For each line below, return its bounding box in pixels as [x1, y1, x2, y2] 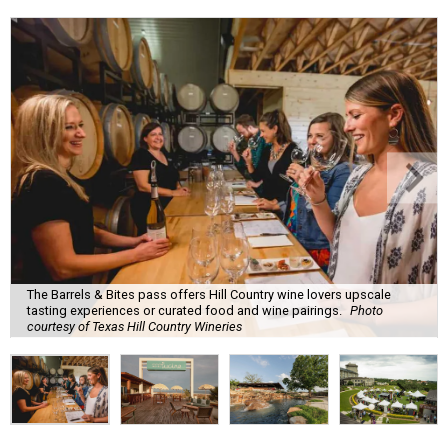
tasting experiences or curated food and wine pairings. [27, 303, 342, 319]
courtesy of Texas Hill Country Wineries [27, 319, 242, 335]
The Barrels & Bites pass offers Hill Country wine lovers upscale [27, 287, 391, 303]
